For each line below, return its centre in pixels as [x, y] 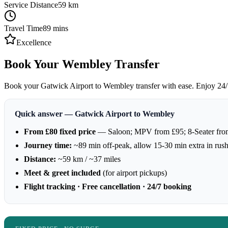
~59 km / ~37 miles [88, 159]
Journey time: [48, 145]
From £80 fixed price [60, 131]
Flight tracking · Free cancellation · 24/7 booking [108, 186]
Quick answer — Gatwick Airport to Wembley [95, 113]
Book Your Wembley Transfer [82, 64]
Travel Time [23, 28]
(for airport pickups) [134, 173]
